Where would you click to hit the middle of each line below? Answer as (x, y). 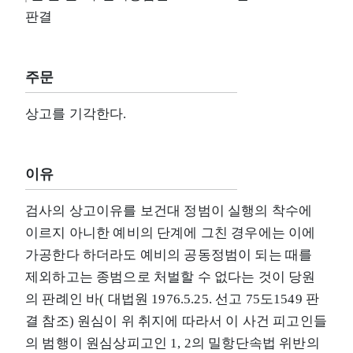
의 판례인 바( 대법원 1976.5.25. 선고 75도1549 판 (173, 299)
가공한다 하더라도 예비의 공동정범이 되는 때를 (169, 255)
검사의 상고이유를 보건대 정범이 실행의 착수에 (169, 210)
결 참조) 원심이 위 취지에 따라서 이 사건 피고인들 (176, 321)
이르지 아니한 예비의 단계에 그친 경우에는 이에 (171, 232)
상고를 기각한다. (76, 113)
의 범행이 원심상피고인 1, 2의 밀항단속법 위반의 (173, 343)
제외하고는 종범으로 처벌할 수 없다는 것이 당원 (171, 277)
